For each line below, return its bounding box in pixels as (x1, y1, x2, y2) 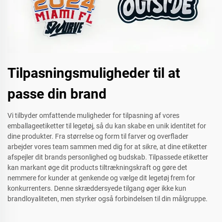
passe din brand (7, 86, 107, 103)
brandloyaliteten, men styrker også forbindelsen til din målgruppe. (7, 195, 208, 203)
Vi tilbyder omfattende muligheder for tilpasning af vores (7, 111, 179, 120)
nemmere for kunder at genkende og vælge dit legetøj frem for (7, 174, 195, 182)
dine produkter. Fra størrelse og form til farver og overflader (7, 132, 188, 141)
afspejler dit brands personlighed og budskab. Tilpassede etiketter (7, 153, 208, 162)
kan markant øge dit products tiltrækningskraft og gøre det (7, 164, 187, 172)
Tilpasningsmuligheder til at (7, 65, 180, 82)
